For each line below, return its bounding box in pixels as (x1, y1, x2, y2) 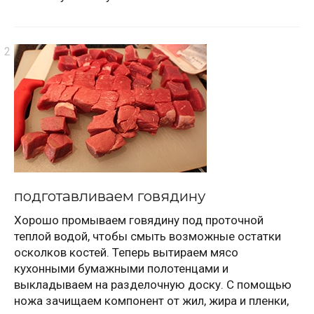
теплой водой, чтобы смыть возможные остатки (14, 228, 281, 243)
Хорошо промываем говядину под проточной (14, 212, 264, 227)
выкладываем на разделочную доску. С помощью (14, 277, 292, 292)
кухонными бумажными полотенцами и (14, 261, 228, 275)
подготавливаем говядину (14, 187, 205, 205)
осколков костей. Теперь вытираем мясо (14, 245, 238, 259)
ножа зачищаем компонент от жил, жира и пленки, (14, 293, 289, 308)
